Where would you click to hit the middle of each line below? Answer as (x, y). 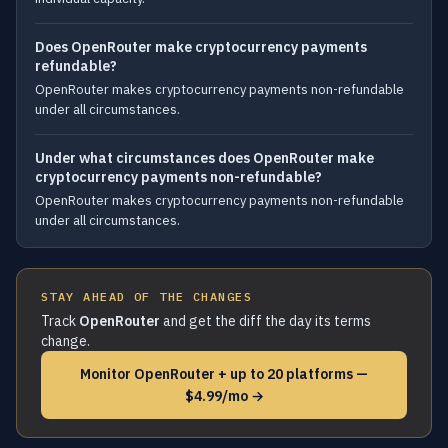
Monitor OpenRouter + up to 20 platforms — (224, 374)
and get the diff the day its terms (265, 321)
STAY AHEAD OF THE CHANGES (146, 296)
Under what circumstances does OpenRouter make (204, 158)
